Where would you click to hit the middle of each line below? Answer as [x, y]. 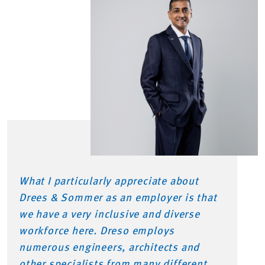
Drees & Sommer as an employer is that [118, 198]
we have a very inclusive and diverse [109, 214]
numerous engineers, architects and [109, 248]
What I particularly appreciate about [109, 181]
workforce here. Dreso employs [97, 231]
